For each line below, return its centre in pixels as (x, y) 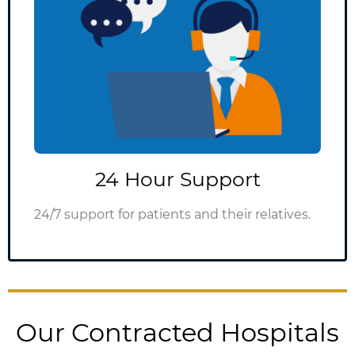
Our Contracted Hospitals (177, 332)
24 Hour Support (177, 179)
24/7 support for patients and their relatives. (172, 214)
